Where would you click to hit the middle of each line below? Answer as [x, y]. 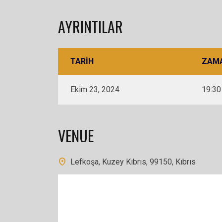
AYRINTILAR [90, 27]
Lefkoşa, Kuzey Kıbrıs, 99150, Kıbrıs [133, 162]
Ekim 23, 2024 [95, 89]
